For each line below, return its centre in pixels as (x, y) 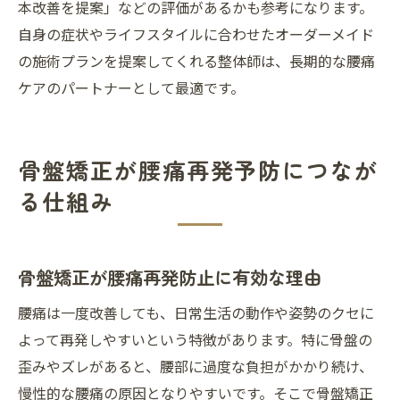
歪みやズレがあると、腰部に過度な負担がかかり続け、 (196, 366)
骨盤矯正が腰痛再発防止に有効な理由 (170, 277)
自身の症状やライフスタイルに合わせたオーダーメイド (196, 34)
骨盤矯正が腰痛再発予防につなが (199, 170)
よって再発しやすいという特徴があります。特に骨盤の (195, 339)
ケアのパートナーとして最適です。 (131, 87)
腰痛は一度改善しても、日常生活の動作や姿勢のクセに (196, 312)
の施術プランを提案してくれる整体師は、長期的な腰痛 (196, 61)
